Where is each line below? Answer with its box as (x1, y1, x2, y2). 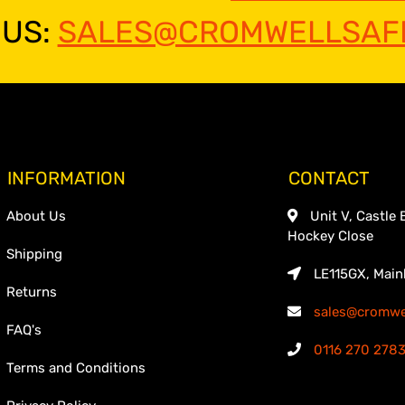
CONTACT (287, 167, 370, 190)
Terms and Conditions (6, 360, 146, 377)
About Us (6, 208, 66, 225)
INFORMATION (6, 167, 126, 190)
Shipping (6, 246, 62, 263)
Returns (6, 284, 57, 301)
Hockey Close (287, 228, 373, 245)
